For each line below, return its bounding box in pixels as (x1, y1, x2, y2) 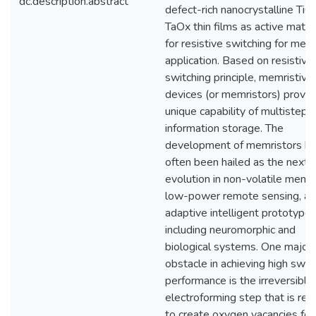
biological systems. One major (165, 239, 312, 255)
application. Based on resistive (165, 53, 313, 68)
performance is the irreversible (165, 273, 313, 288)
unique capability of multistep (165, 104, 308, 119)
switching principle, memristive (165, 70, 313, 85)
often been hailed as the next (165, 154, 308, 170)
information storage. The (165, 121, 284, 136)
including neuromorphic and (165, 222, 296, 238)
